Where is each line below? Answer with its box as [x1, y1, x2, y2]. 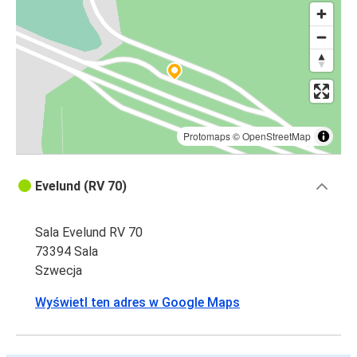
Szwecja [35, 263, 82, 279]
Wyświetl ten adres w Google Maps [35, 295, 240, 311]
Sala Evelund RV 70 [35, 225, 143, 241]
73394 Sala [35, 244, 98, 260]
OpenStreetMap [242, 129, 311, 143]
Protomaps [183, 129, 230, 143]
